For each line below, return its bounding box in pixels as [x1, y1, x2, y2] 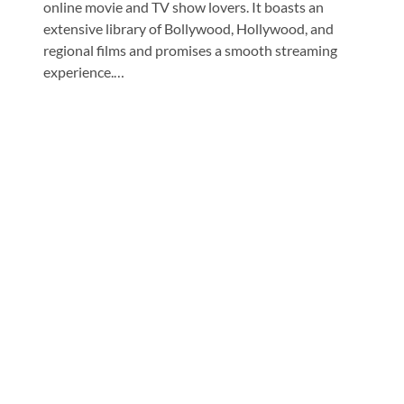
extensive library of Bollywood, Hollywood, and [43, 19, 334, 37]
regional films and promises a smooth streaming [43, 41, 337, 59]
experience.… [43, 62, 124, 80]
